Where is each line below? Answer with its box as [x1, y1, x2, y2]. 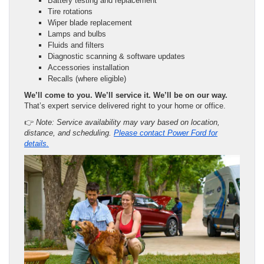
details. [24, 138, 49, 148]
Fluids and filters [48, 40, 104, 49]
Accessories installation [48, 62, 129, 72]
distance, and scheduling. [24, 128, 114, 137]
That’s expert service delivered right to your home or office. [24, 101, 226, 110]
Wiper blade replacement [48, 18, 132, 27]
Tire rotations [48, 6, 93, 16]
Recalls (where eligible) [48, 74, 126, 83]
